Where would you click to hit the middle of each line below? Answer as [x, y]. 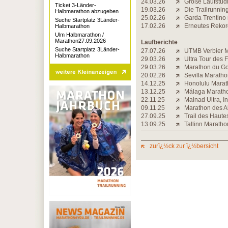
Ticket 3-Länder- [76, 5]
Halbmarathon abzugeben [87, 11]
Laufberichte [159, 42]
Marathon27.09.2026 [80, 41]
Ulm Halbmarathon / [79, 35]
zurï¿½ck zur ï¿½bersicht [184, 146]
